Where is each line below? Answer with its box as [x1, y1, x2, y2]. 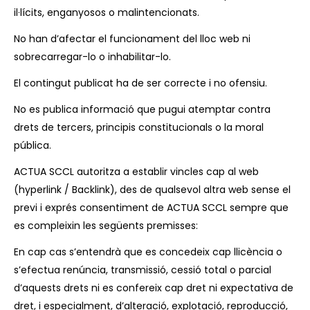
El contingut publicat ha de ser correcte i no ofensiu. [14, 76, 267, 90]
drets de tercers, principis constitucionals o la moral [14, 120, 264, 134]
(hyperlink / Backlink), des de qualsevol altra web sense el [14, 183, 291, 197]
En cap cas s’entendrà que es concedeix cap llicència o [14, 245, 282, 259]
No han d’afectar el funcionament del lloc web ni [14, 32, 250, 46]
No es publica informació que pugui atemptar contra [14, 102, 271, 116]
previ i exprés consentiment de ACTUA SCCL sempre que [14, 201, 289, 215]
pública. [14, 138, 51, 152]
